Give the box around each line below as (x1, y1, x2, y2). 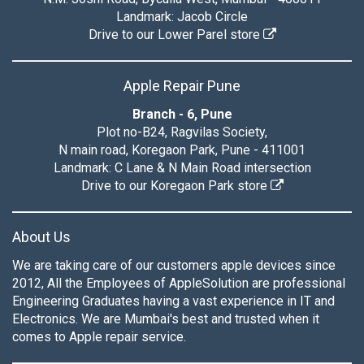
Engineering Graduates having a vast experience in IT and (12, 293, 335, 309)
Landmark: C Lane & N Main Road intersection (53, 160, 311, 175)
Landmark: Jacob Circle (116, 9, 248, 24)
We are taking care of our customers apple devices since (12, 258, 24, 273)
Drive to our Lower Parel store (88, 27, 263, 42)
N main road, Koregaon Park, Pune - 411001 (58, 142, 305, 158)
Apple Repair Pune (123, 77, 240, 94)
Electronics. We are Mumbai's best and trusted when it (12, 311, 319, 327)
